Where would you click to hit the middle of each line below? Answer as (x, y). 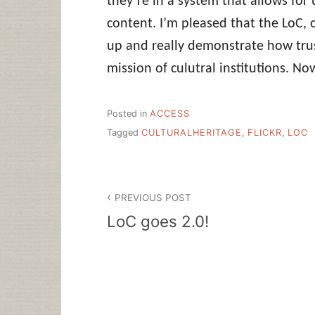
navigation (150, 212)
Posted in (128, 114)
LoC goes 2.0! (158, 221)
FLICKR (265, 132)
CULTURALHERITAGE (192, 132)
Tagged (124, 132)
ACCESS (170, 114)
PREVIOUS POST (153, 197)
